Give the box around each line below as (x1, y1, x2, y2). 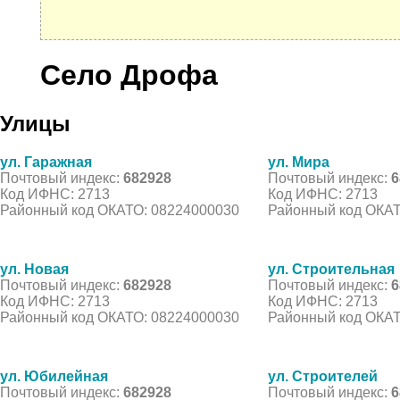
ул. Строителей (268, 368, 378, 384)
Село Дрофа (40, 59, 218, 92)
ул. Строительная (268, 261, 395, 277)
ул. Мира (268, 154, 329, 170)
